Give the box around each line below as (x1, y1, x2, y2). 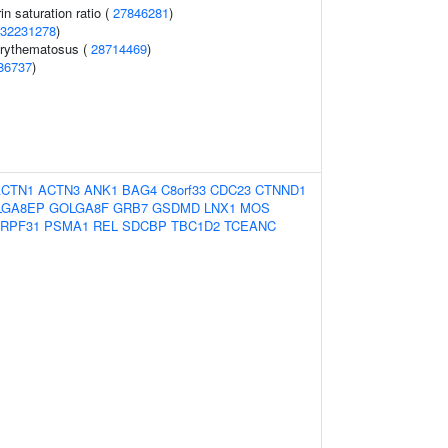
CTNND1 (255, 180, 306, 199)
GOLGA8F (49, 198, 109, 217)
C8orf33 (161, 180, 206, 199)
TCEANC (224, 216, 276, 235)
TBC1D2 (171, 216, 220, 235)
